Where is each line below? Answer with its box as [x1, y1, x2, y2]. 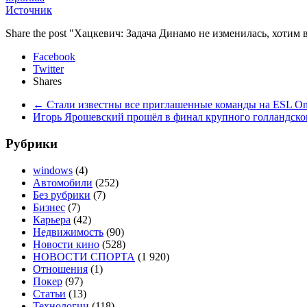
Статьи [33, 287, 66, 299]
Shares [33, 75, 62, 88]
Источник [5, 4, 52, 16]
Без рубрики [33, 188, 90, 201]
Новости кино [33, 238, 99, 250]
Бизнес [33, 201, 65, 213]
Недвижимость [33, 225, 103, 238]
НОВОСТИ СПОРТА [33, 250, 135, 262]
